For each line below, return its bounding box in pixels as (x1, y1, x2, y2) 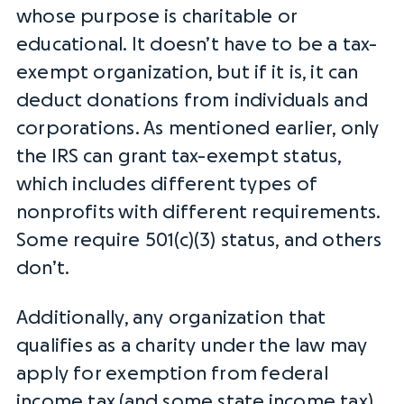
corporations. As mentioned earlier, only (16, 119, 380, 138)
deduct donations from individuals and (16, 91, 368, 110)
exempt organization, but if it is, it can (16, 63, 359, 82)
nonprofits (16, 203, 115, 222)
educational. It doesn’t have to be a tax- (16, 35, 378, 54)
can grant (78, 147, 171, 166)
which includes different (16, 175, 240, 194)
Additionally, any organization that (16, 308, 326, 327)
